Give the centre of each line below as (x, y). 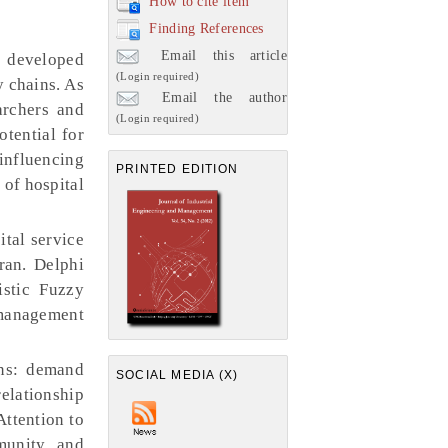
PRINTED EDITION (177, 169)
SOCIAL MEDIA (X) (177, 374)
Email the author (216, 97)
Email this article (216, 55)
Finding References (206, 28)
